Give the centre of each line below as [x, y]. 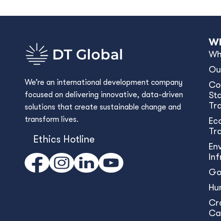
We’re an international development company [104, 82]
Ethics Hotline [64, 139]
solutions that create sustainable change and [103, 107]
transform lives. [52, 119]
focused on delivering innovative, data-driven [104, 95]
